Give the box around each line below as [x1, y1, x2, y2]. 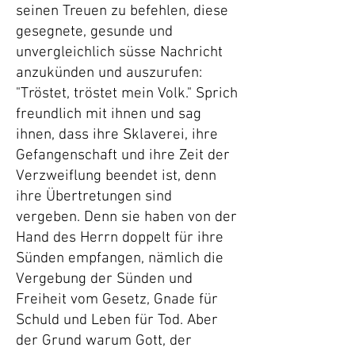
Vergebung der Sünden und [16, 270, 193, 288]
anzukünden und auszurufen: [16, 64, 202, 82]
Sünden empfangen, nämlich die [16, 250, 223, 268]
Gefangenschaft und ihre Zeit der [16, 147, 230, 165]
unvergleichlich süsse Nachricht [16, 44, 223, 62]
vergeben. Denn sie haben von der [16, 208, 237, 227]
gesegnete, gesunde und [16, 23, 173, 41]
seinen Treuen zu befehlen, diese [16, 2, 228, 21]
